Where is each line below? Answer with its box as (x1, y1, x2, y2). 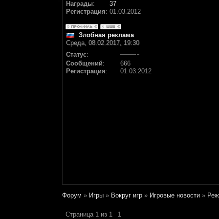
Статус (66, 51, 87, 58)
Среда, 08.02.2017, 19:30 (66, 39, 139, 46)
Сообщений (66, 60, 103, 67)
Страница (66, 211, 95, 218)
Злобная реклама (79, 31, 134, 39)
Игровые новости (150, 192, 200, 199)
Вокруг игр (111, 192, 142, 199)
